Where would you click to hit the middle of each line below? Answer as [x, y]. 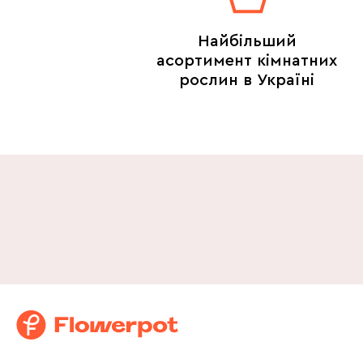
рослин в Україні [247, 80]
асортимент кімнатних [247, 61]
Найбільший [247, 41]
